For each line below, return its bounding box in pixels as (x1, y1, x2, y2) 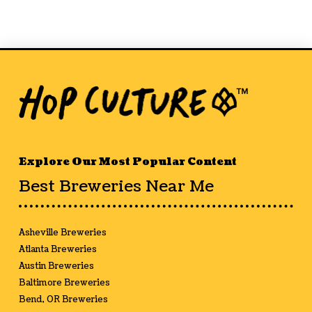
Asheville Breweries (18, 227, 107, 240)
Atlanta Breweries (18, 244, 97, 256)
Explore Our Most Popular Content (18, 155, 237, 170)
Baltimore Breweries (18, 277, 110, 290)
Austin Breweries (18, 260, 94, 273)
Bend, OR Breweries (18, 294, 108, 306)
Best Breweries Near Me (18, 175, 214, 198)
